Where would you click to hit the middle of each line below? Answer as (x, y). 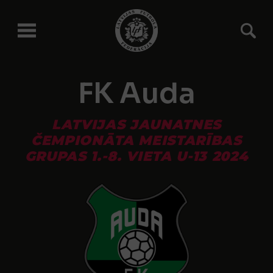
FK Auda (136, 93)
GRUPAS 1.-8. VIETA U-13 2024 (136, 156)
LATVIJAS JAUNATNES (136, 125)
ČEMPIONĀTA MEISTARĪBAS (136, 140)
